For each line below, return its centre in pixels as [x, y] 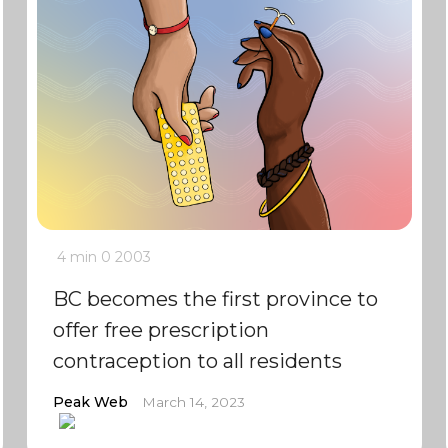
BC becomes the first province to [215, 299]
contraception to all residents [197, 361]
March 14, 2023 [193, 402]
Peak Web [90, 402]
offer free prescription [160, 330]
